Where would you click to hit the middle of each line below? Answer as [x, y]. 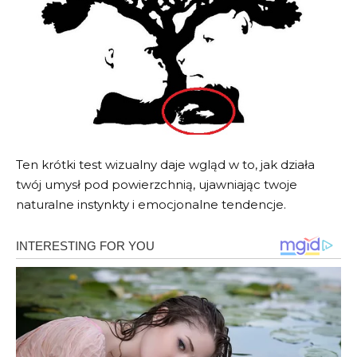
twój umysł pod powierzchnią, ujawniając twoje [157, 185]
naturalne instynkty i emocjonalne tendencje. [151, 205]
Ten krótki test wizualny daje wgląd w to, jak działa [165, 165]
